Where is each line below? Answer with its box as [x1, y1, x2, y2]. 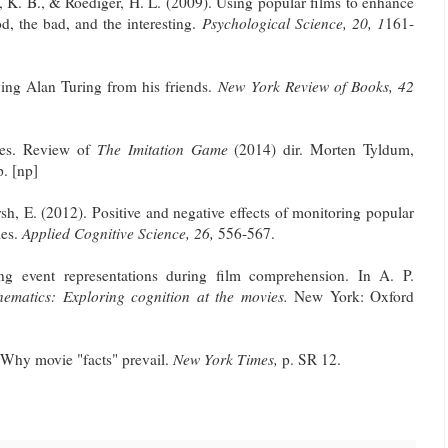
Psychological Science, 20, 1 [201, 12, 385, 33]
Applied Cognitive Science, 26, [22, 222, 218, 243]
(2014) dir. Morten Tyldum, [227, 138, 415, 159]
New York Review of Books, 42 [218, 75, 414, 96]
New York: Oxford [287, 285, 414, 306]
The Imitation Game [96, 138, 228, 159]
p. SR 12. [282, 348, 346, 369]
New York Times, [173, 348, 282, 369]
